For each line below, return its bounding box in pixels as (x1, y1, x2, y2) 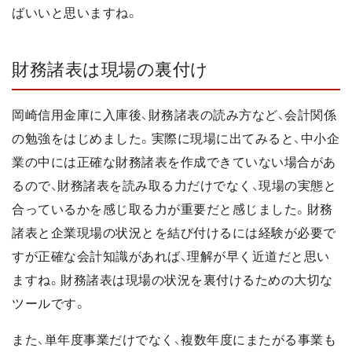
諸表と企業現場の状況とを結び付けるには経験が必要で (12, 225, 336, 240)
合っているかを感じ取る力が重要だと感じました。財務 (12, 202, 333, 216)
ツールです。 (12, 296, 86, 310)
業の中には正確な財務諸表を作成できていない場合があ (12, 155, 336, 169)
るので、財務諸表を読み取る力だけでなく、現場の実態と (12, 178, 336, 192)
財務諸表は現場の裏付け (12, 60, 209, 80)
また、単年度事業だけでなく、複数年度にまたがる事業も (12, 332, 336, 346)
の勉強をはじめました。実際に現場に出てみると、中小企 (12, 131, 339, 145)
